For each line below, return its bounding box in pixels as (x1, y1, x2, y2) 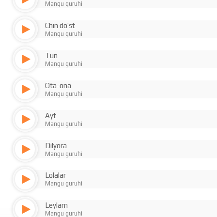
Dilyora (45, 141, 67, 150)
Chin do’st (45, 21, 75, 30)
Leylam (45, 201, 68, 210)
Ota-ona (45, 81, 71, 90)
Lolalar (45, 171, 66, 180)
